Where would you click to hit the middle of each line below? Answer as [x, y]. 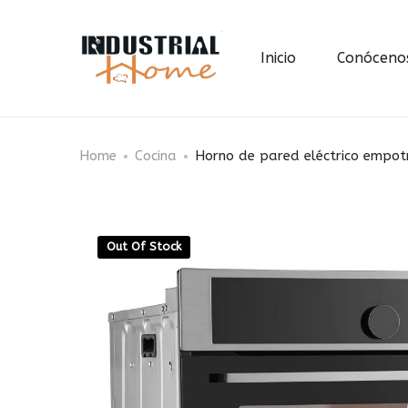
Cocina [156, 156]
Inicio [278, 58]
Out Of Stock [144, 246]
